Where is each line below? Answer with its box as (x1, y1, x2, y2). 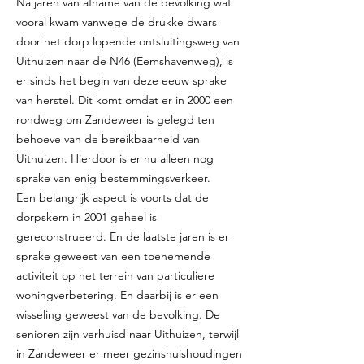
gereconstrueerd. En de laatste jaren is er (16, 229, 229, 244)
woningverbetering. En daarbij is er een (16, 288, 219, 302)
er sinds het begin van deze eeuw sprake (16, 73, 227, 88)
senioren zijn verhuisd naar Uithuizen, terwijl (16, 327, 239, 341)
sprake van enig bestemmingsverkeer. (16, 171, 210, 185)
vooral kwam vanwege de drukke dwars (16, 15, 217, 29)
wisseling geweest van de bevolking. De (16, 307, 220, 322)
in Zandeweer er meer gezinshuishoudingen (16, 346, 242, 361)
